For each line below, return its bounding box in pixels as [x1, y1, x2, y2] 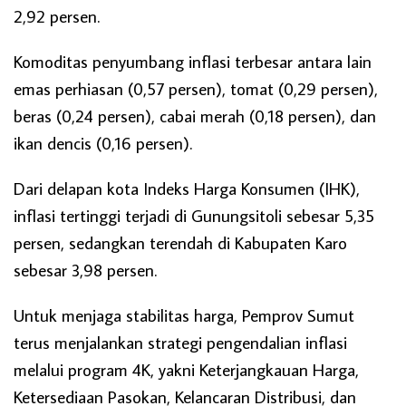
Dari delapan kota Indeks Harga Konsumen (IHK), [14, 176, 360, 199]
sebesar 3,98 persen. [14, 257, 157, 281]
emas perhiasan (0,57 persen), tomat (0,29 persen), [14, 76, 378, 100]
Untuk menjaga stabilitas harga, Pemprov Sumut [14, 303, 354, 326]
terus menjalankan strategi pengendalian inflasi [14, 330, 347, 353]
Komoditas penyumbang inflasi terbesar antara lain [14, 49, 372, 72]
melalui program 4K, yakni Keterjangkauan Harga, [14, 357, 359, 381]
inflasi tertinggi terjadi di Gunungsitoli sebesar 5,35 [14, 203, 374, 227]
